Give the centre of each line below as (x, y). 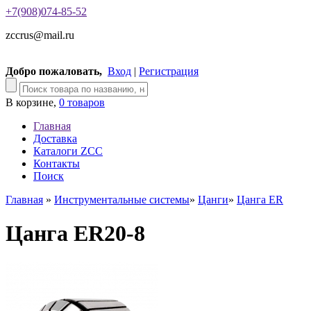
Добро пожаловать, (54, 71)
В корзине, (32, 102)
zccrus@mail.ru (40, 35)
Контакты (57, 163)
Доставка (55, 138)
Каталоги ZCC (68, 151)
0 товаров (82, 102)
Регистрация (169, 71)
